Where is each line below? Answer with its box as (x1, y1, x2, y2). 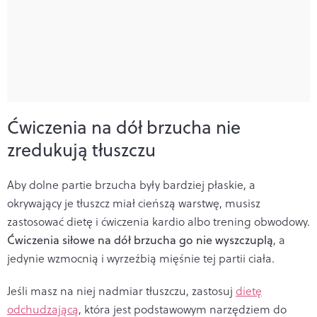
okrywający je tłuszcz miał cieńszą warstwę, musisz (7, 195, 260, 211)
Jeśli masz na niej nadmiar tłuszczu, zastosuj (7, 282, 236, 299)
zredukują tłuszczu (7, 137, 156, 162)
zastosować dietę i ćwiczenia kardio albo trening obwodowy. (7, 213, 310, 229)
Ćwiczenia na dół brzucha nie (7, 114, 241, 139)
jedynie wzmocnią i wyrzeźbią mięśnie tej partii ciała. (7, 250, 275, 266)
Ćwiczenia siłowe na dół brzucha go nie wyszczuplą (7, 231, 273, 248)
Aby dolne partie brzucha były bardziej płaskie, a (7, 176, 255, 192)
